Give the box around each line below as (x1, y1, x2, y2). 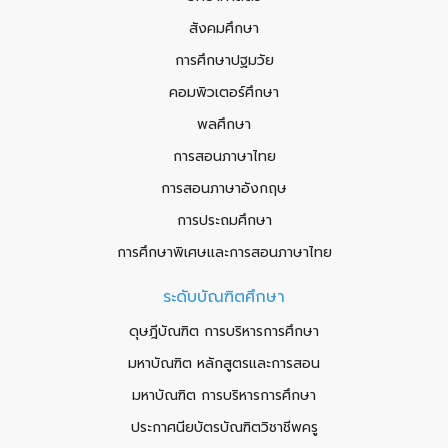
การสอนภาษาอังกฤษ (161, 178, 287, 200)
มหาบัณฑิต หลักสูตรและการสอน (128, 353, 320, 375)
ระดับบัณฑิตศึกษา (163, 285, 285, 310)
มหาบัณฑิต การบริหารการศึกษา (132, 385, 316, 407)
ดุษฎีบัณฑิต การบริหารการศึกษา (129, 321, 319, 343)
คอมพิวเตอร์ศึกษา (169, 82, 279, 104)
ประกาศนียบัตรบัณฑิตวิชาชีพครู (130, 417, 318, 439)
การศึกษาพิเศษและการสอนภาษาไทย (116, 242, 332, 264)
